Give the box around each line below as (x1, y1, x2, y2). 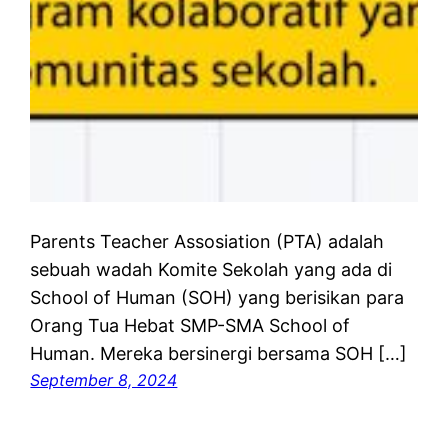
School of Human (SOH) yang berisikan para (30, 286, 405, 308)
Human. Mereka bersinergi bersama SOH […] (30, 342, 408, 364)
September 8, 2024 (30, 369, 178, 390)
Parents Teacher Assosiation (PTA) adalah (30, 230, 385, 252)
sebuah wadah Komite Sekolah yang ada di (30, 258, 393, 280)
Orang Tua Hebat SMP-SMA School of (30, 314, 351, 336)
